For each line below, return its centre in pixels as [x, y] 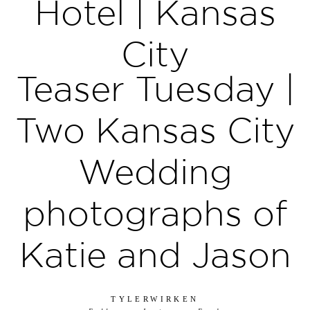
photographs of [155, 213]
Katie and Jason [155, 254]
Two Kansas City [155, 130]
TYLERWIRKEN [155, 299]
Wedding [155, 171]
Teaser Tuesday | [155, 88]
